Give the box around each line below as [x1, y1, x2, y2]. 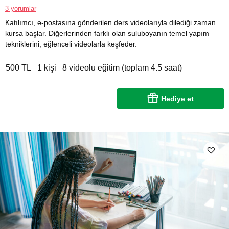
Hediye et [161, 94, 194, 103]
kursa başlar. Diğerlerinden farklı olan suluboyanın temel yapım [5, 29, 209, 37]
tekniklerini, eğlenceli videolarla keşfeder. [5, 39, 137, 48]
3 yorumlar [5, 4, 36, 12]
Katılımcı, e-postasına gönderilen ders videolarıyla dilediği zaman [5, 18, 216, 27]
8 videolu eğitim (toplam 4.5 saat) [62, 63, 182, 72]
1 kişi [37, 63, 56, 72]
